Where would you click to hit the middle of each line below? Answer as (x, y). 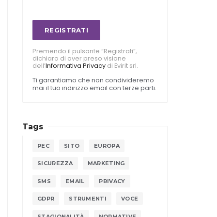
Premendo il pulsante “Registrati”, (85, 51)
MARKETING (106, 163)
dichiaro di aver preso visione (79, 59)
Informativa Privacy (76, 66)
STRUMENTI (88, 199)
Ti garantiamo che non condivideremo (93, 80)
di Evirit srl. (122, 66)
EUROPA (107, 146)
